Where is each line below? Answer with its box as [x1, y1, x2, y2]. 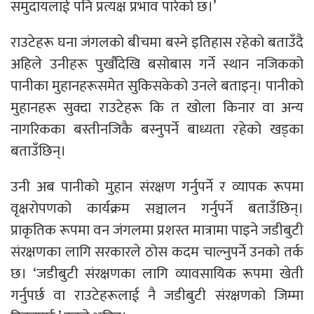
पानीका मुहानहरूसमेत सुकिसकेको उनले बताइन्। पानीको [11, 74, 303, 98]
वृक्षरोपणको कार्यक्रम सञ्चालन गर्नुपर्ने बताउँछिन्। [11, 196, 303, 221]
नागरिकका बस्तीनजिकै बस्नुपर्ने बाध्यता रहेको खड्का [11, 117, 303, 142]
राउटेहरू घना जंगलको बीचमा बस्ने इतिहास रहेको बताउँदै [11, 30, 303, 55]
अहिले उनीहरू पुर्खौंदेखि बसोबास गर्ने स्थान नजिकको [11, 52, 303, 76]
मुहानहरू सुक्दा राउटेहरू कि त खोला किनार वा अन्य [11, 95, 303, 120]
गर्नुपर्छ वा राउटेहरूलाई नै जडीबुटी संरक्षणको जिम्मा [11, 283, 303, 308]
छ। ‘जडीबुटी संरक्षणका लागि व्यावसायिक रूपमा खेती [11, 261, 303, 286]
